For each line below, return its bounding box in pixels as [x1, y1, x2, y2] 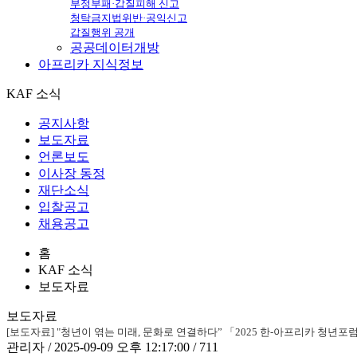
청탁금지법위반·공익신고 [70, 11, 187, 24]
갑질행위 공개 [70, 25, 135, 38]
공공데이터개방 [70, 40, 159, 54]
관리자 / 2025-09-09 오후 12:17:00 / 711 [6, 339, 218, 354]
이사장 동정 [38, 166, 105, 180]
